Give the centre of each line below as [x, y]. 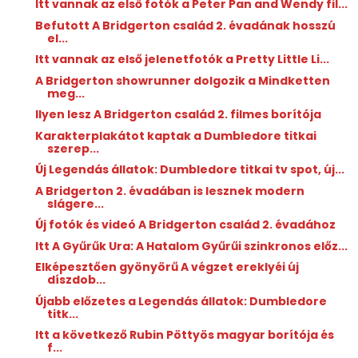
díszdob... [76, 280]
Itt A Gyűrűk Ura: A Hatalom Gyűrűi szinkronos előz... [191, 246]
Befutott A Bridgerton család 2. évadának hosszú [185, 25]
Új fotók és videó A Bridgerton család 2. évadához [185, 225]
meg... [66, 93]
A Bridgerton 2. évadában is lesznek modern [169, 191]
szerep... [73, 148]
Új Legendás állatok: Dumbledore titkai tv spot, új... [189, 170]
